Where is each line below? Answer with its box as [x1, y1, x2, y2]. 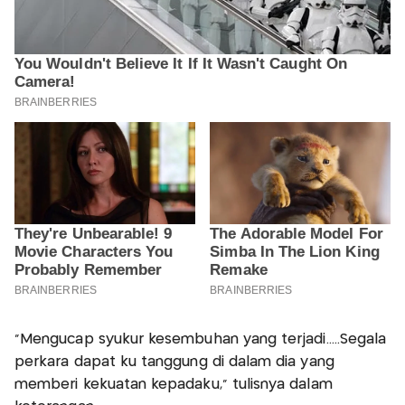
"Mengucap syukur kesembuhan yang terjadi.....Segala [14, 332, 387, 346]
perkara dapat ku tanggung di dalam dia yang [14, 354, 334, 369]
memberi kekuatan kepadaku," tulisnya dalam [14, 377, 333, 391]
